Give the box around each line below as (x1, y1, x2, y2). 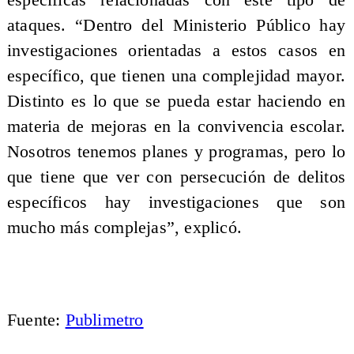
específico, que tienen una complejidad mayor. (6, 66, 346, 85)
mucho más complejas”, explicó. (6, 217, 242, 237)
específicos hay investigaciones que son (6, 192, 346, 212)
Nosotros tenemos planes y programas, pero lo (6, 141, 346, 161)
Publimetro (65, 311, 144, 330)
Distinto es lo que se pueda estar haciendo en (6, 91, 346, 111)
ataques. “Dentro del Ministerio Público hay (6, 15, 346, 35)
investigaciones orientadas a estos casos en (6, 40, 346, 60)
